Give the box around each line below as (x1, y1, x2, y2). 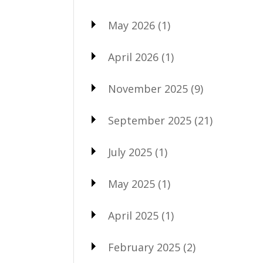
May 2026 (107, 18, 155, 33)
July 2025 (107, 145, 152, 160)
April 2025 (107, 208, 159, 223)
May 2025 (107, 177, 155, 191)
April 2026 (107, 50, 159, 65)
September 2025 (107, 113, 191, 128)
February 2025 (107, 240, 180, 255)
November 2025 (107, 82, 188, 96)
